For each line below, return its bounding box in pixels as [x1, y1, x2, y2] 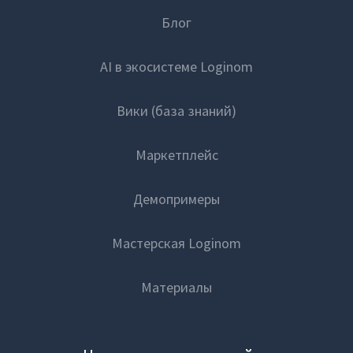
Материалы [141, 278, 212, 296]
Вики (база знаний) [117, 102, 236, 120]
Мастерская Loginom [112, 234, 241, 252]
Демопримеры [133, 190, 220, 208]
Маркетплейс [135, 146, 218, 164]
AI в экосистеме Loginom [100, 58, 253, 76]
